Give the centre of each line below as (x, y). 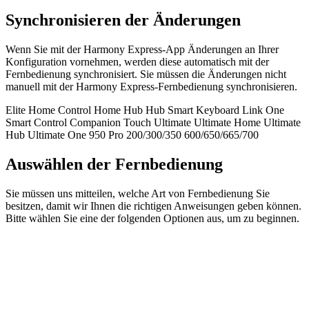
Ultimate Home (227, 122)
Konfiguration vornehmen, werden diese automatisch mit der (137, 61)
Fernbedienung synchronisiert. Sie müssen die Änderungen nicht (146, 74)
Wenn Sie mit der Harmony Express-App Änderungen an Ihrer (142, 49)
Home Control (60, 110)
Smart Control (36, 122)
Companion (95, 122)
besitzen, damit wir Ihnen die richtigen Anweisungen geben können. (153, 206)
